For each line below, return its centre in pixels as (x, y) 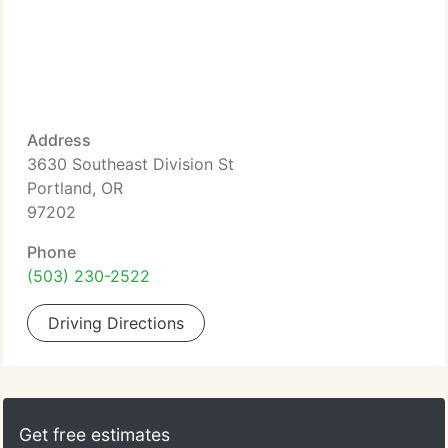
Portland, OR (75, 188)
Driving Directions (116, 323)
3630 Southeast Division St (130, 164)
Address (59, 140)
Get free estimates (94, 434)
